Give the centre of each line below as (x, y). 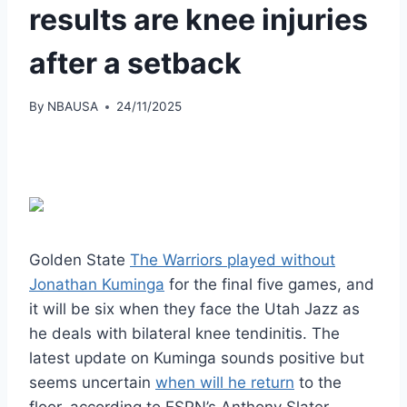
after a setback (135, 63)
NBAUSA (73, 107)
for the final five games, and (269, 285)
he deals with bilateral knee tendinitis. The (184, 334)
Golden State (79, 260)
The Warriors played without (233, 260)
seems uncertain (92, 383)
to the (318, 383)
